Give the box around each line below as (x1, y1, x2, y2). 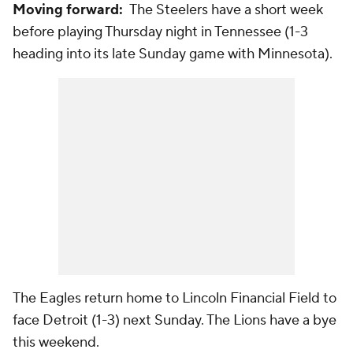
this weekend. (13, 333, 99, 351)
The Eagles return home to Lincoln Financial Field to (13, 289, 336, 307)
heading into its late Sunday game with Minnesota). (13, 45, 333, 63)
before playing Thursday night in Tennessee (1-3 (13, 23, 308, 41)
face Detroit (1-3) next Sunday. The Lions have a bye (13, 311, 336, 329)
